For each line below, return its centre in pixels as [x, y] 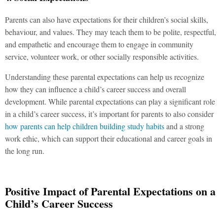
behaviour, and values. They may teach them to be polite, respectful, [110, 32]
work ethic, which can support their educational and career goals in [109, 138]
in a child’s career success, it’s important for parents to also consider [109, 113]
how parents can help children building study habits [85, 126]
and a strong [184, 126]
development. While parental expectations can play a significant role [110, 101]
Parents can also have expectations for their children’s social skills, [107, 19]
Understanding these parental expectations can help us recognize [105, 76]
